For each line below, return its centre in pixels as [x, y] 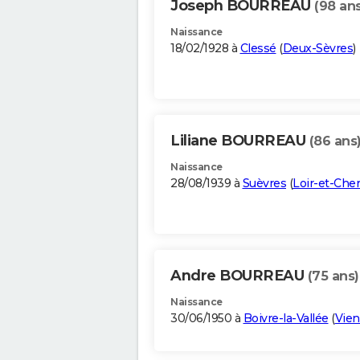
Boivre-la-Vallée [286, 319]
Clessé [258, 49]
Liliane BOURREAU [240, 141]
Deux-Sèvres [317, 49]
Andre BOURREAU [239, 276]
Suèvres [264, 184]
